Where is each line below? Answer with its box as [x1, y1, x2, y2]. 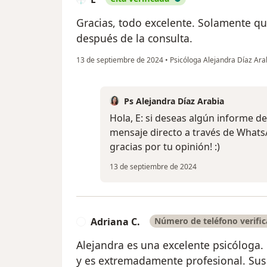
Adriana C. [91, 215, 140, 228]
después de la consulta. [76, 30, 193, 45]
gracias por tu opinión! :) [110, 139, 220, 153]
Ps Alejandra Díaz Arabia [124, 95, 224, 107]
